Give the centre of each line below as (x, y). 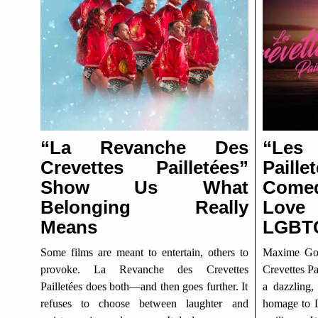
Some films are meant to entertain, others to (144, 252)
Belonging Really (144, 207)
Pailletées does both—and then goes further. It (144, 286)
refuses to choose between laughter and (144, 303)
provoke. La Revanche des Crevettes (144, 269)
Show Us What (144, 187)
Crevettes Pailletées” (144, 168)
